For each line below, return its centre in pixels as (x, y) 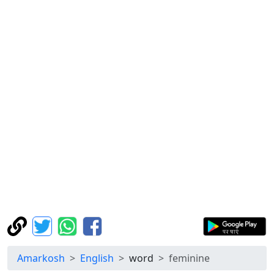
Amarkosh (41, 258)
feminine (189, 258)
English (97, 258)
